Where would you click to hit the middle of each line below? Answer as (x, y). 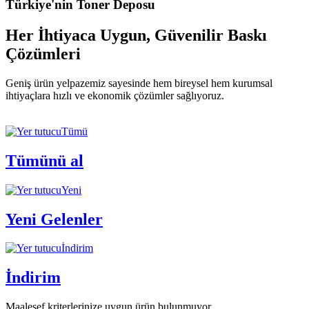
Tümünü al (44, 160)
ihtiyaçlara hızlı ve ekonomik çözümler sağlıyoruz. (115, 95)
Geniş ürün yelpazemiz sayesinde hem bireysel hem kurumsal (139, 83)
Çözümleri (43, 53)
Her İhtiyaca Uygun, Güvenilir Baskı (136, 35)
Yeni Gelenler (54, 219)
